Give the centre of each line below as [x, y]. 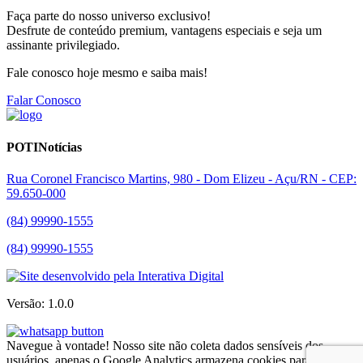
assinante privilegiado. [63, 45]
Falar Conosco [44, 100]
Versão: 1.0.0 [40, 303]
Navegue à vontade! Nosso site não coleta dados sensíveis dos [165, 345]
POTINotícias [44, 147]
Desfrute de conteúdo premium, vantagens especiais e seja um [164, 31]
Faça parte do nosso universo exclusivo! [109, 16]
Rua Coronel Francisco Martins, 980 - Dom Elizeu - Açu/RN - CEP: [181, 178]
